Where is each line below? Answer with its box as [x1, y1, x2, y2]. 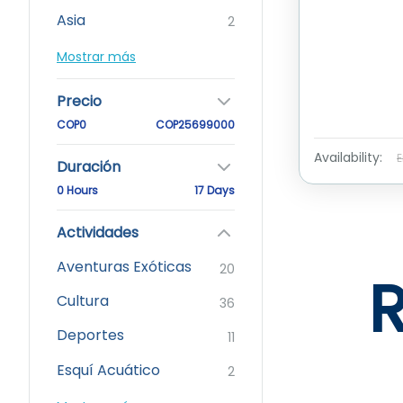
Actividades [57, 221, 139, 243]
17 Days [194, 182, 235, 198]
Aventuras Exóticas [57, 255, 192, 277]
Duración [57, 156, 121, 177]
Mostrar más [57, 47, 136, 66]
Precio [57, 90, 102, 112]
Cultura [57, 291, 109, 312]
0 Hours [57, 182, 98, 198]
